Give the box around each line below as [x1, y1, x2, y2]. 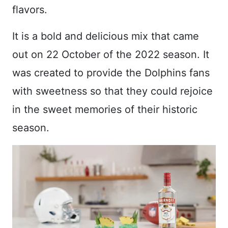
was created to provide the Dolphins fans [12, 66, 210, 79]
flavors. [12, 3, 47, 16]
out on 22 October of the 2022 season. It [12, 48, 209, 61]
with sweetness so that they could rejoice [12, 84, 213, 97]
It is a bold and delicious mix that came [12, 30, 199, 42]
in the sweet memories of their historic [12, 103, 197, 116]
